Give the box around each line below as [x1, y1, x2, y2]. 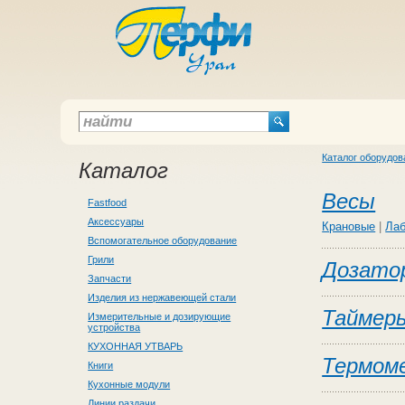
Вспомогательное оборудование [88, 235, 238, 246]
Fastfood [88, 197, 127, 208]
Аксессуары [88, 216, 145, 227]
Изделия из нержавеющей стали [88, 292, 237, 303]
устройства [88, 322, 141, 333]
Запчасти [88, 273, 132, 284]
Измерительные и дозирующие [88, 311, 231, 322]
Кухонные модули [88, 379, 171, 390]
